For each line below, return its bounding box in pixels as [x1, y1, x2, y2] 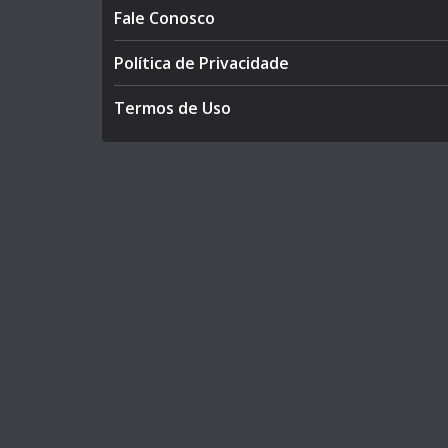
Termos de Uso [114, 97, 231, 120]
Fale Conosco [114, 7, 215, 30]
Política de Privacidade [114, 52, 289, 75]
